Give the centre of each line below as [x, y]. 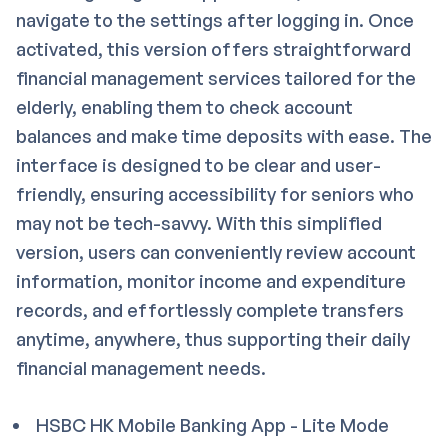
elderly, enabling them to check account [184, 106]
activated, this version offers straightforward [213, 48]
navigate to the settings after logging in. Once [215, 19]
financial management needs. [141, 367]
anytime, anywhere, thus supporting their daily [213, 338]
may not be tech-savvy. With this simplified [199, 222]
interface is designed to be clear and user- [198, 164]
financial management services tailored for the [216, 77]
